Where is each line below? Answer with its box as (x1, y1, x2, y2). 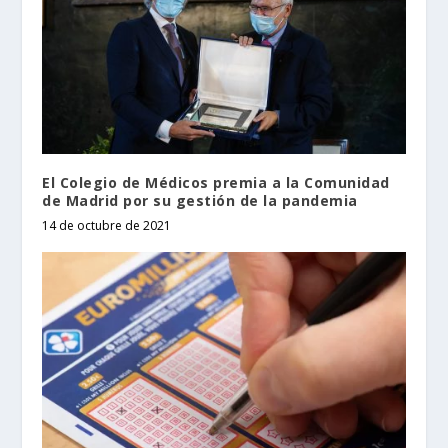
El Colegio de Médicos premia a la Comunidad (42, 173, 390, 193)
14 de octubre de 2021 (42, 217, 172, 235)
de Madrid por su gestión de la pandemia (42, 191, 358, 211)
